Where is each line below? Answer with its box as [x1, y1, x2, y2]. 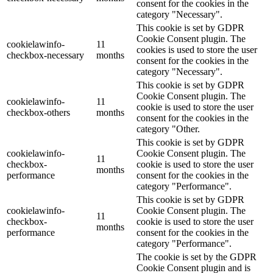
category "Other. [136, 124, 200, 135]
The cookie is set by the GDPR [136, 252, 257, 263]
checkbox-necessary [7, 50, 84, 61]
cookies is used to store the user [136, 44, 257, 55]
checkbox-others [7, 107, 70, 118]
